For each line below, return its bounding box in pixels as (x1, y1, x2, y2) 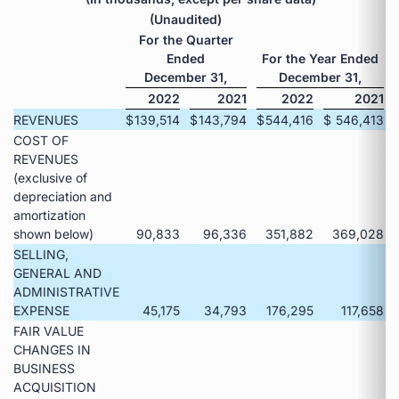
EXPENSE (13, 302, 69, 318)
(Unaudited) (150, 11, 222, 27)
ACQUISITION (13, 379, 96, 395)
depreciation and (13, 188, 112, 204)
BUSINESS (13, 360, 75, 376)
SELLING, (13, 246, 69, 262)
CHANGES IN (13, 341, 91, 357)
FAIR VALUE (13, 322, 84, 338)
